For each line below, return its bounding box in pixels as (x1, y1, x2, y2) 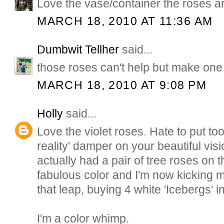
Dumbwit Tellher (37, 43, 119, 56)
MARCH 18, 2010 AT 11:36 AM (37, 14, 213, 28)
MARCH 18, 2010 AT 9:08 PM (37, 78, 206, 92)
